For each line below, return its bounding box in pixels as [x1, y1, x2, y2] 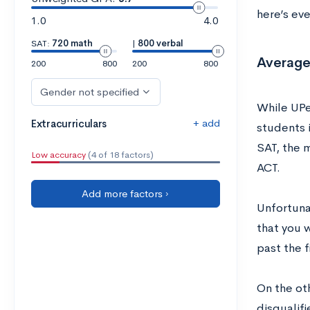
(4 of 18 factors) [86, 149, 154, 161]
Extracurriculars [31, 117, 107, 130]
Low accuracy [31, 149, 86, 161]
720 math [52, 37, 93, 49]
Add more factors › [82, 187, 170, 200]
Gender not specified [40, 85, 139, 98]
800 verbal [137, 37, 183, 49]
